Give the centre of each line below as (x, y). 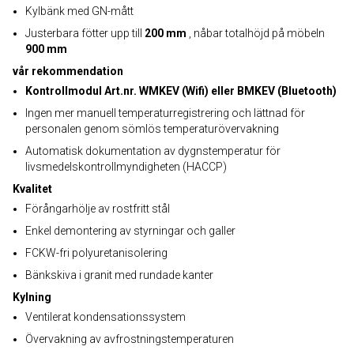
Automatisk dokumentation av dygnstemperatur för (153, 151)
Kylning (32, 297)
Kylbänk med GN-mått (79, 11)
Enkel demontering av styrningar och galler (130, 231)
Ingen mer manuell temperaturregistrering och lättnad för (165, 113)
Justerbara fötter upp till (85, 33)
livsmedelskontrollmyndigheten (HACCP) (126, 167)
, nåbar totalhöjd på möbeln (257, 33)
